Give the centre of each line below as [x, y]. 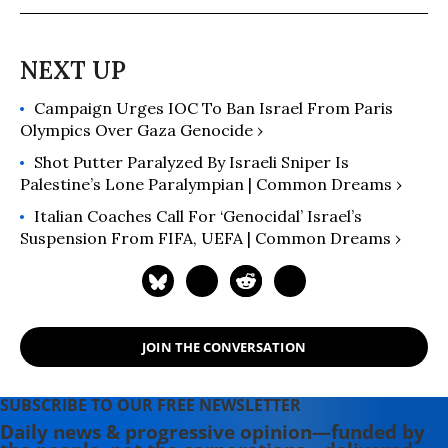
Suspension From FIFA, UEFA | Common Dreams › [210, 238]
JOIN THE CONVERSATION [224, 346]
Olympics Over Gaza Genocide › [141, 130]
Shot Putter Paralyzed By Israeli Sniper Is [191, 162]
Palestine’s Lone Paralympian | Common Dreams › [211, 184]
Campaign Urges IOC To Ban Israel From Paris [213, 108]
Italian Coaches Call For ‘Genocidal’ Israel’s [198, 216]
